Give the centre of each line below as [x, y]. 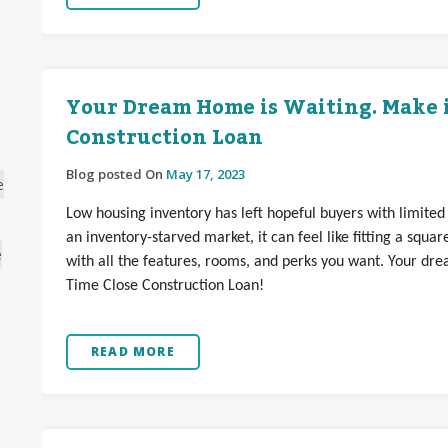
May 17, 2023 [205, 174]
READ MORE [133, 351]
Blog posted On [116, 174]
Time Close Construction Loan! [165, 286]
